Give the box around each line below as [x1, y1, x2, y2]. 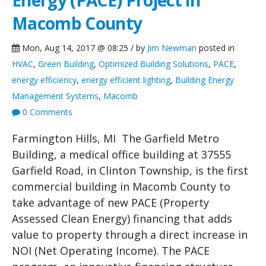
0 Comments [20, 106, 72, 118]
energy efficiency [12, 74, 77, 86]
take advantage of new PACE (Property [12, 195, 209, 210]
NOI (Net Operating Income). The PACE [12, 243, 210, 258]
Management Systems [12, 90, 99, 102]
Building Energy [175, 74, 234, 86]
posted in [197, 42, 235, 54]
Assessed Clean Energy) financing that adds [12, 211, 232, 226]
